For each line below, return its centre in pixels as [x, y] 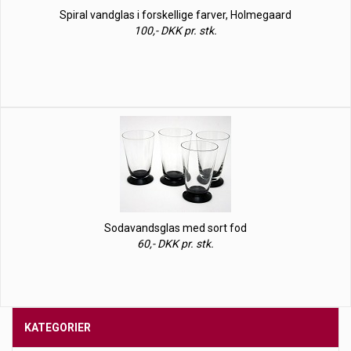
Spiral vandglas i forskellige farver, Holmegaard [175, 15]
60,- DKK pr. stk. [175, 244]
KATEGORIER [58, 327]
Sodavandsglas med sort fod [175, 228]
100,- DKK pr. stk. [175, 31]
